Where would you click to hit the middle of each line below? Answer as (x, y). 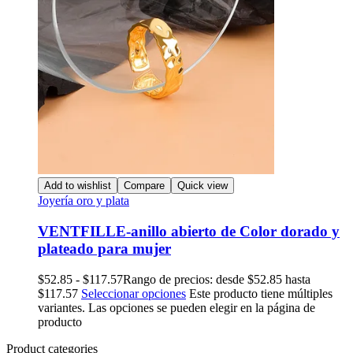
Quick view (203, 186)
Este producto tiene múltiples (261, 293)
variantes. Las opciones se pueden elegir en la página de (176, 307)
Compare (144, 186)
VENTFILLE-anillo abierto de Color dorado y (189, 232)
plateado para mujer (104, 249)
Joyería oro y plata (84, 201)
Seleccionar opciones (134, 293)
